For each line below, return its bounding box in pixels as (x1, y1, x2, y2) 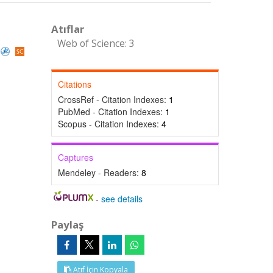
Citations (57, 78, 91, 90)
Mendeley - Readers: (57, 166, 141, 179)
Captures (57, 151, 93, 163)
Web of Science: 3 (57, 37, 135, 50)
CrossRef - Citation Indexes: (57, 93, 169, 105)
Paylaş (51, 218, 83, 232)
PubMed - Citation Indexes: (57, 105, 165, 118)
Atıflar (51, 22, 84, 36)
